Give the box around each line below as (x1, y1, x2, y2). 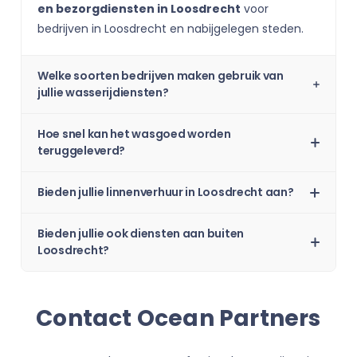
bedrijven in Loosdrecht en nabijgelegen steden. (37, 21, 304, 37)
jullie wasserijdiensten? (37, 84, 169, 100)
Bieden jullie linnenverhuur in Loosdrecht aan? (37, 184, 294, 200)
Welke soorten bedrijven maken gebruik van (37, 68, 284, 84)
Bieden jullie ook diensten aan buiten (37, 226, 245, 241)
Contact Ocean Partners (36, 303, 321, 334)
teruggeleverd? (37, 143, 126, 159)
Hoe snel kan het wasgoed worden (37, 126, 231, 142)
